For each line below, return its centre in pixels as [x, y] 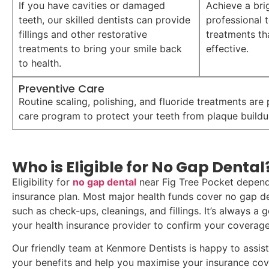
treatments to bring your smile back [100, 48]
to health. [40, 63]
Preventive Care [62, 88]
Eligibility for [42, 182]
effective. [228, 48]
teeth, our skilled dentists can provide [104, 20]
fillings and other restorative [83, 34]
